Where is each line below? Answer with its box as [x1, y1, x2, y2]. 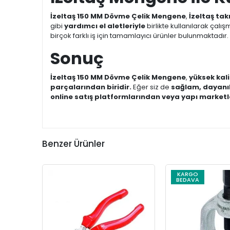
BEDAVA [176, 176, 199, 184]
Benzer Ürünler [42, 138, 105, 150]
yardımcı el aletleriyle [64, 21, 145, 31]
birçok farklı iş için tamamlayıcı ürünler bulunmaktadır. [50, 31, 228, 41]
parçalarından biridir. [50, 82, 131, 92]
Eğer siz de [131, 82, 171, 92]
